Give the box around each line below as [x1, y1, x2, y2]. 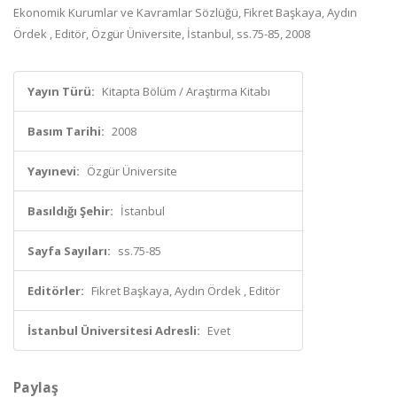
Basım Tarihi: [27, 123, 105, 139]
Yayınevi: [27, 163, 80, 179]
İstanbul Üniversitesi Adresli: [27, 323, 200, 339]
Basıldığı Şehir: [27, 203, 113, 219]
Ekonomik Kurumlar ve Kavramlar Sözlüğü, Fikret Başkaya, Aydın [13, 4, 357, 20]
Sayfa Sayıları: [27, 243, 111, 259]
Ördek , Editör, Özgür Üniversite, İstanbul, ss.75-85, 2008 [13, 26, 310, 42]
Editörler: [27, 283, 84, 299]
